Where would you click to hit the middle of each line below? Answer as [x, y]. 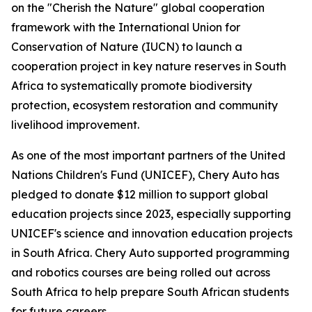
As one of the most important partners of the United [148, 155]
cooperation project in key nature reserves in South [149, 66]
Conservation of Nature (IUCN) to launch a [127, 47]
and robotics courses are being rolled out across [141, 272]
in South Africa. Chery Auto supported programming [150, 253]
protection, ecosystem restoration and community [145, 105]
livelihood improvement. [75, 125]
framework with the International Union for [126, 27]
